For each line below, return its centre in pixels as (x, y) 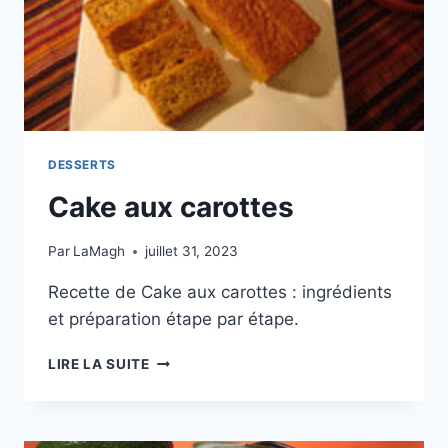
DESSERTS (82, 164)
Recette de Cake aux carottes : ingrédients (220, 292)
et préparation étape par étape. (173, 319)
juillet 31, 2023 (192, 251)
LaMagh (99, 251)
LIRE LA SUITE (99, 364)
